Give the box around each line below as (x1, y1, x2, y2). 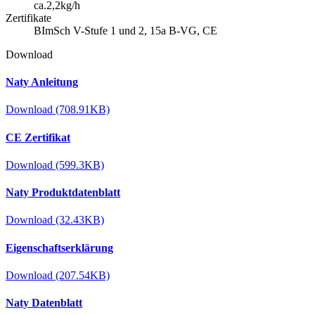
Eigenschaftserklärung (6, 241, 113, 254)
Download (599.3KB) (6, 158, 104, 171)
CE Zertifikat (6, 131, 70, 143)
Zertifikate (6, 11, 51, 24)
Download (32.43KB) (6, 214, 104, 226)
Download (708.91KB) (6, 103, 110, 116)
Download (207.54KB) (6, 269, 110, 281)
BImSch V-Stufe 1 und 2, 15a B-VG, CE (34, 24, 217, 37)
